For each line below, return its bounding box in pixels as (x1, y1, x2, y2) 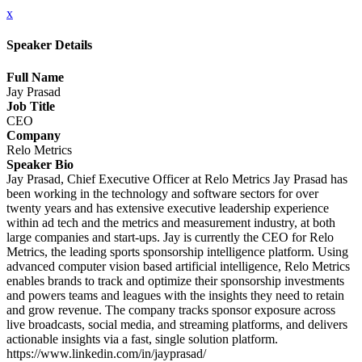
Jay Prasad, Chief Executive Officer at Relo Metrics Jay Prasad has (6, 171, 347, 186)
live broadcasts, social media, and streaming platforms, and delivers (6, 317, 347, 331)
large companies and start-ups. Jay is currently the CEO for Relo (6, 229, 334, 244)
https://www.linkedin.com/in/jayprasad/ (6, 346, 206, 360)
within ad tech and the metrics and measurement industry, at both (6, 215, 335, 229)
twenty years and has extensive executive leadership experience (6, 200, 329, 215)
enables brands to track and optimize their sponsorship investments (6, 273, 344, 288)
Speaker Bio (6, 157, 74, 171)
